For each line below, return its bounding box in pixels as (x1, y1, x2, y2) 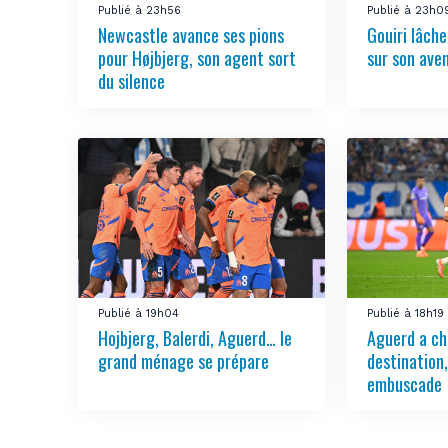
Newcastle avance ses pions (98, 21, 285, 48)
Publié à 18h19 (367, 306, 445, 320)
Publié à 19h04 (98, 306, 180, 320)
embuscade (367, 370, 443, 397)
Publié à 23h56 (98, 3, 182, 17)
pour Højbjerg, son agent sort (98, 44, 297, 71)
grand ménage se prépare (98, 347, 270, 374)
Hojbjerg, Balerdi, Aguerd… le (98, 324, 293, 351)
